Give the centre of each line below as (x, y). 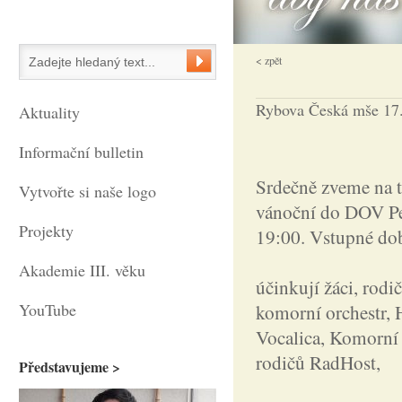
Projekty (46, 231)
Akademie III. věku (82, 270)
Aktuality (49, 112)
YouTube (48, 310)
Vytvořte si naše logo (87, 191)
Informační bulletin (81, 152)
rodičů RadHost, (318, 363)
